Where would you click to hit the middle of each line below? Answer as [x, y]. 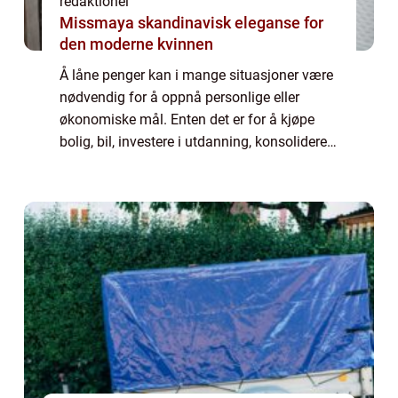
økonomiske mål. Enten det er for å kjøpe [187, 119]
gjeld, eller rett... [108, 163]
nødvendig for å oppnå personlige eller [179, 97]
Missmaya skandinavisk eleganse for [99, 22]
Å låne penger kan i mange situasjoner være [196, 75]
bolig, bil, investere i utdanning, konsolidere [193, 141]
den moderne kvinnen [136, 44]
